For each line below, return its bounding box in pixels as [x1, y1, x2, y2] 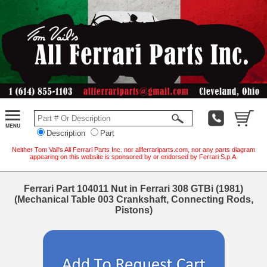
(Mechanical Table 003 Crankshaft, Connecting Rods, [14, 194, 253, 204]
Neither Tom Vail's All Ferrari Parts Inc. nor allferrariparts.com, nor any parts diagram [12, 145, 255, 153]
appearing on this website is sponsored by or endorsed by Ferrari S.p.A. [29, 153, 238, 160]
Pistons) [114, 204, 153, 215]
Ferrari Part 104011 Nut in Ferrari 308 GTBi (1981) [24, 183, 243, 194]
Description [46, 128, 85, 138]
